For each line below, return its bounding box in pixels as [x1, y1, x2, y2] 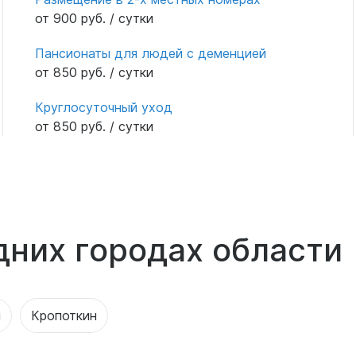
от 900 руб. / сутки [34, 10, 153, 26]
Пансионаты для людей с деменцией [34, 44, 266, 61]
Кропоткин [31, 307, 97, 323]
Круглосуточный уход [34, 99, 172, 115]
